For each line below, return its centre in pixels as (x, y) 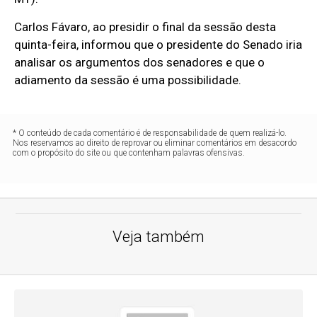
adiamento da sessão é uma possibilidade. (128, 80)
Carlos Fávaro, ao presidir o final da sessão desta (145, 27)
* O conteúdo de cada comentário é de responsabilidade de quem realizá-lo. (150, 133)
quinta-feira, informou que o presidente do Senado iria (158, 45)
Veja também (158, 237)
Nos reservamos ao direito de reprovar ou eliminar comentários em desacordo (155, 143)
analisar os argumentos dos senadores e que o (140, 63)
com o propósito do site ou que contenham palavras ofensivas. (129, 153)
